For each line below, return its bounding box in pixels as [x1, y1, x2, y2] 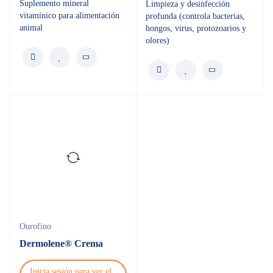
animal [19, 23, 43, 32]
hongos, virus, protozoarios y [146, 24, 246, 33]
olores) [146, 36, 169, 45]
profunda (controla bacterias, [146, 12, 245, 21]
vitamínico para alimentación [19, 11, 119, 20]
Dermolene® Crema [19, 238, 103, 249]
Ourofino [19, 222, 51, 231]
